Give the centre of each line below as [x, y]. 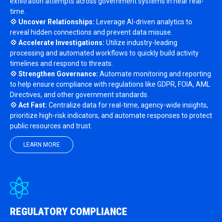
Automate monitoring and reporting [155, 74]
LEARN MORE [42, 145]
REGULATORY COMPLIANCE [70, 212]
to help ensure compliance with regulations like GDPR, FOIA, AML [110, 84]
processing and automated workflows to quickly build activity [104, 53]
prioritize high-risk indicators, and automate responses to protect [111, 115]
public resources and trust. [51, 126]
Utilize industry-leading [141, 43]
